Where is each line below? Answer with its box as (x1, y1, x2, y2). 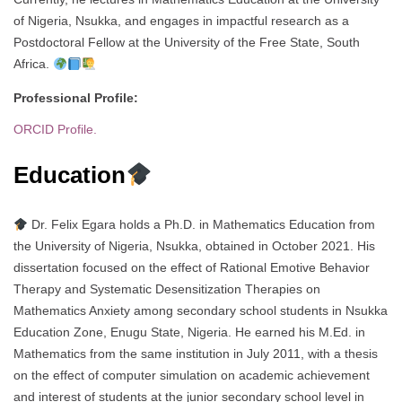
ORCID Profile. (13, 122, 97, 137)
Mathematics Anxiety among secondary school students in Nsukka (13, 303, 388, 319)
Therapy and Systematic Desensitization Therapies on (13, 282, 320, 297)
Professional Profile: (13, 91, 138, 106)
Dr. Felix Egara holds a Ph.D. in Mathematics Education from (27, 217, 375, 232)
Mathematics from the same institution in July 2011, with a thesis (13, 346, 378, 362)
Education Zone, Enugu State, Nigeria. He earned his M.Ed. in (13, 325, 365, 340)
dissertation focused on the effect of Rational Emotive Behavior (13, 260, 370, 275)
